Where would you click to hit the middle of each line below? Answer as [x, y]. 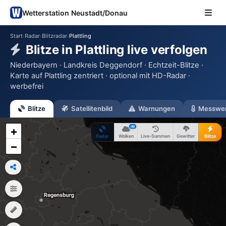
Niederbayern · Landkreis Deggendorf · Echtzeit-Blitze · [107, 65]
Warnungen [157, 108]
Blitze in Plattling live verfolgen [116, 50]
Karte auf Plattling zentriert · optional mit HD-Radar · [100, 76]
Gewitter [186, 136]
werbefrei [27, 86]
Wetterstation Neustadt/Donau [75, 13]
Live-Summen [155, 136]
